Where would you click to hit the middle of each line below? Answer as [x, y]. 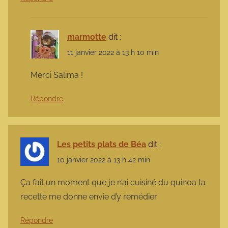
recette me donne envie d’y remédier [89, 197]
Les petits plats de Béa [102, 145]
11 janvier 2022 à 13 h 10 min [113, 52]
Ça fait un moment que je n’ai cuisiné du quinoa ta [113, 183]
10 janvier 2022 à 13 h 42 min [104, 160]
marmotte [87, 37]
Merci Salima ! [57, 75]
